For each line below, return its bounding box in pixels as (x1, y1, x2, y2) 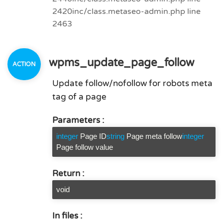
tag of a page (52, 92, 107, 102)
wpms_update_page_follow (46, 56, 194, 69)
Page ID (80, 132, 107, 140)
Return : (52, 168, 84, 179)
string (107, 132, 124, 140)
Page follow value (56, 143, 113, 151)
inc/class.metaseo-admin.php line (72, 6, 201, 16)
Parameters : (52, 115, 104, 125)
